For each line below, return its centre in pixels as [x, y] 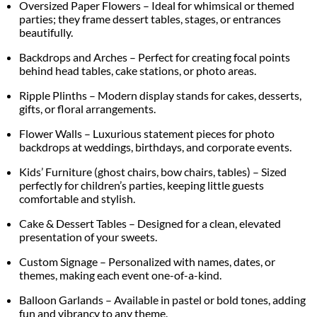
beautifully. [46, 32]
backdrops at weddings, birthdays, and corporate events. [156, 146]
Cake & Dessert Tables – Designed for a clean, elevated [150, 223]
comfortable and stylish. [77, 198]
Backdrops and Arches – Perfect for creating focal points [155, 57]
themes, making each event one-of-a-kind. [121, 275]
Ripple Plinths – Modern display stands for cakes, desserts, [161, 95]
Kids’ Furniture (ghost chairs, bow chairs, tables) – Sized [153, 171]
